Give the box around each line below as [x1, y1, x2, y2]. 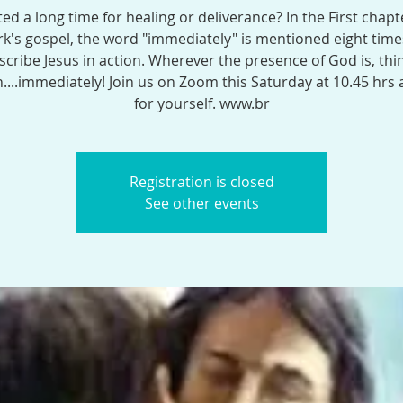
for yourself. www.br [133, 94, 270, 113]
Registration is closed [129, 172, 274, 192]
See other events [144, 193, 259, 213]
